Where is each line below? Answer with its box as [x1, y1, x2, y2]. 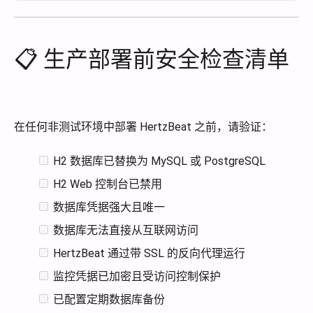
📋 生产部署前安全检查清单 [14, 45, 289, 73]
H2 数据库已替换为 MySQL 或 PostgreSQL [53, 154, 265, 168]
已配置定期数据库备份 [53, 292, 165, 306]
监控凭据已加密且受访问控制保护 [53, 269, 221, 283]
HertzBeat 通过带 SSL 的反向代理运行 [53, 246, 245, 260]
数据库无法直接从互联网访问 [53, 223, 198, 237]
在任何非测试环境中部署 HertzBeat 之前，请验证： [14, 119, 272, 133]
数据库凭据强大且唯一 [53, 200, 165, 214]
